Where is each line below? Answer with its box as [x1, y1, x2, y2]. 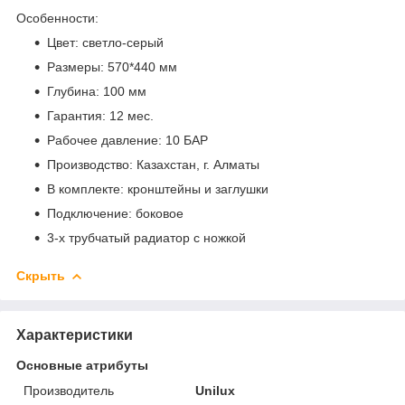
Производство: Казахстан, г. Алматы [47, 156, 263, 172]
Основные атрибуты [16, 357, 148, 372]
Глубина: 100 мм [47, 83, 146, 99]
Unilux [195, 382, 236, 398]
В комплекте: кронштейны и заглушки [47, 181, 268, 196]
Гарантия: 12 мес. [47, 108, 154, 123]
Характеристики [16, 326, 133, 343]
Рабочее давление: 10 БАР [47, 132, 208, 147]
